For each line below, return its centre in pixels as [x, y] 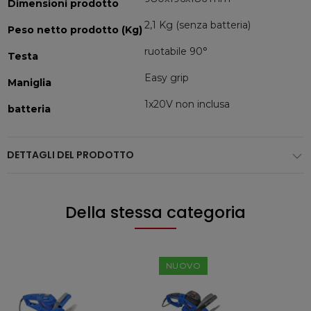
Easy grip [167, 78]
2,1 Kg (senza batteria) [197, 25]
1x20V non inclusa [187, 104]
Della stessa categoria [155, 212]
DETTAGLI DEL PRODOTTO [70, 155]
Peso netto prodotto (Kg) [75, 30]
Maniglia [30, 83]
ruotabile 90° [176, 51]
